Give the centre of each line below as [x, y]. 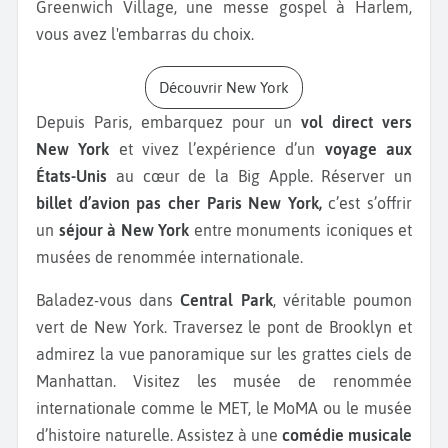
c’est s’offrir [370, 203]
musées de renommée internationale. [169, 257]
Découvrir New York [229, 87]
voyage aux [368, 149]
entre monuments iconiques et [300, 230]
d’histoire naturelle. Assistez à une [159, 435]
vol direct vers [356, 122]
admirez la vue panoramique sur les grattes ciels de [224, 354]
